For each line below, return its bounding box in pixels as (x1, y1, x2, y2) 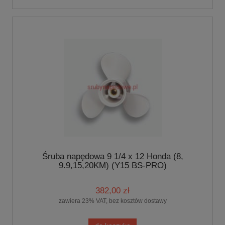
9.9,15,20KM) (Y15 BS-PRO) (58, 161, 167, 171)
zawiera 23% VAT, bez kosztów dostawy (58, 197, 167, 204)
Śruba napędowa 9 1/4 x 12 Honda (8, (42, 152, 183, 162)
